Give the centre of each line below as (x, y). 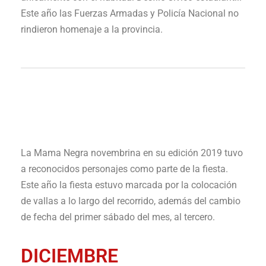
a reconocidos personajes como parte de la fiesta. (124, 169)
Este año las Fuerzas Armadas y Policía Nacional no (130, 13)
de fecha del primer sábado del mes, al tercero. (118, 217)
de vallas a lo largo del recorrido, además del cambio (131, 201)
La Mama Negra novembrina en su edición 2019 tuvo (132, 153)
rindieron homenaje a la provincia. (92, 29)
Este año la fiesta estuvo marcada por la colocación (129, 185)
